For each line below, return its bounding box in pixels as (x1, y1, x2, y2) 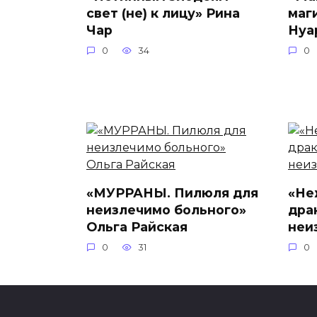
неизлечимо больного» (86, 202, 246, 217)
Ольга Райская (86, 219, 188, 234)
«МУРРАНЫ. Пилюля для (86, 185, 258, 200)
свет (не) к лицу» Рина (86, 6, 240, 21)
